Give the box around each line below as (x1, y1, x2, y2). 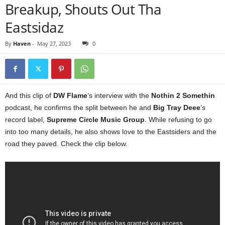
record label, (5, 116, 47, 124)
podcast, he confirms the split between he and (5, 103, 153, 111)
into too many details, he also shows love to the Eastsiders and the (5, 128, 216, 136)
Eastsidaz (5, 18, 63, 37)
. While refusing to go (145, 116, 212, 124)
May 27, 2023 (37, 40, 71, 47)
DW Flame (53, 91, 87, 99)
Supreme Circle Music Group (47, 116, 145, 124)
